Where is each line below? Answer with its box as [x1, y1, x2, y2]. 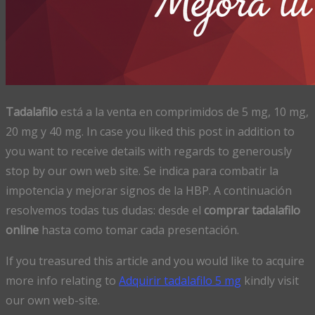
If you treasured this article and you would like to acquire [6, 252, 304, 269]
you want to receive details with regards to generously [6, 143, 292, 159]
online [6, 221, 39, 238]
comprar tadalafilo [204, 202, 300, 218]
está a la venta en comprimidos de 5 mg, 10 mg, [58, 103, 309, 120]
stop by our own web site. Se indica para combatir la [6, 162, 278, 179]
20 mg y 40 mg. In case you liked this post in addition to [6, 123, 295, 139]
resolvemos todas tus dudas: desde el [6, 202, 204, 218]
